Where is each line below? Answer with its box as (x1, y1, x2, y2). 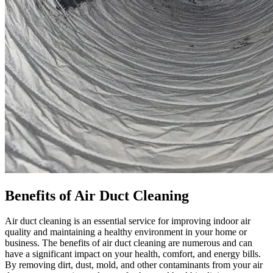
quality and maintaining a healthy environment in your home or (5, 227, 247, 238)
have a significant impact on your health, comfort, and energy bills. (5, 249, 261, 260)
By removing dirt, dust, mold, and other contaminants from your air (5, 260, 263, 271)
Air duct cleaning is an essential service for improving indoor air (5, 216, 250, 227)
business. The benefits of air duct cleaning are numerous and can (5, 238, 252, 249)
